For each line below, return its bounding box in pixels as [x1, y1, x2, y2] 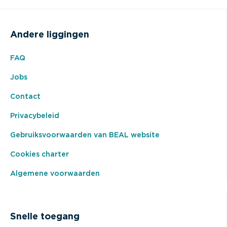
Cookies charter [10, 150, 69, 158]
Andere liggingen [10, 30, 89, 40]
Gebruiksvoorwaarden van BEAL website [10, 131, 160, 139]
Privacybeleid [10, 112, 59, 120]
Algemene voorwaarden [10, 170, 100, 177]
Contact [10, 93, 41, 100]
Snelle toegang [10, 212, 80, 221]
